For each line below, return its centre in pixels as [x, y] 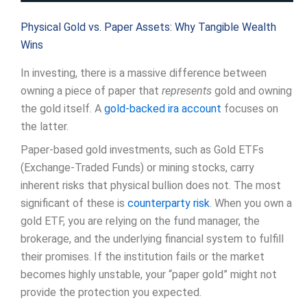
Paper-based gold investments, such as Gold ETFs [142, 150]
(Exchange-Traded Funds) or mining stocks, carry [137, 168]
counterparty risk [169, 204]
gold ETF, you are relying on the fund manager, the [140, 221]
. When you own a [251, 204]
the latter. [45, 127]
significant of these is [74, 204]
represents [187, 91]
